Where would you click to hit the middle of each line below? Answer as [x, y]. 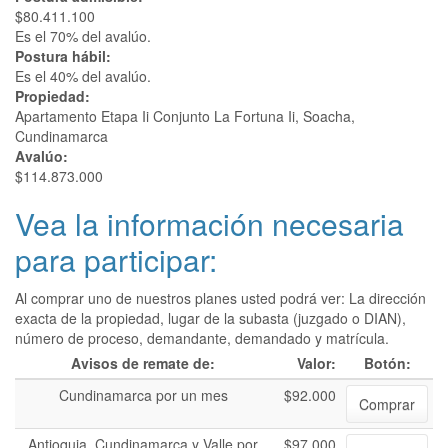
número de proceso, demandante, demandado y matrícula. [202, 338]
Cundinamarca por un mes [143, 395]
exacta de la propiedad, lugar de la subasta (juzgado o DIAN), [210, 318]
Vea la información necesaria [209, 223]
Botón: [387, 363]
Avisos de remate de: [143, 363]
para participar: [116, 259]
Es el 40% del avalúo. [83, 76]
